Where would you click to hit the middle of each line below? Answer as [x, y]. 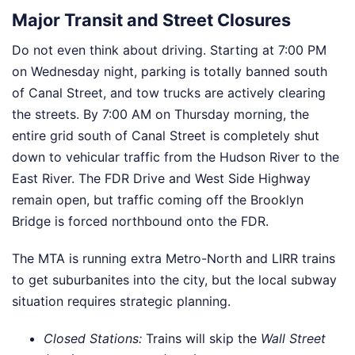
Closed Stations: [93, 339]
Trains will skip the [201, 339]
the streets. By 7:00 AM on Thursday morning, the [160, 115]
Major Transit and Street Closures [151, 20]
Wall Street [293, 339]
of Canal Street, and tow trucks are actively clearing [169, 93]
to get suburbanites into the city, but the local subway [174, 280]
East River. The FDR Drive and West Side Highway [161, 179]
